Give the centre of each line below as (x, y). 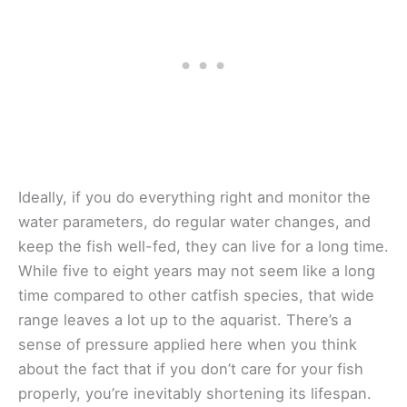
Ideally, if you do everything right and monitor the (194, 197)
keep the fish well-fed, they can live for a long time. (203, 246)
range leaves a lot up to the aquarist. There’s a (185, 319)
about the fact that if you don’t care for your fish (191, 368)
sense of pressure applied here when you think (188, 344)
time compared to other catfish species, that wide (196, 295)
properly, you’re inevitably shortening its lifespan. (195, 393)
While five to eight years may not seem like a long (197, 270)
